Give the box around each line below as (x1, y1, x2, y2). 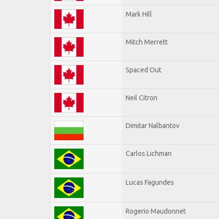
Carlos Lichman (126, 149, 172, 157)
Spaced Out (126, 66, 161, 74)
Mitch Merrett (126, 38, 168, 46)
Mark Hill (126, 10, 152, 18)
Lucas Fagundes (126, 178, 174, 186)
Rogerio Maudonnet (126, 207, 186, 215)
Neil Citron (126, 93, 157, 102)
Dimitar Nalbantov (126, 121, 179, 130)
